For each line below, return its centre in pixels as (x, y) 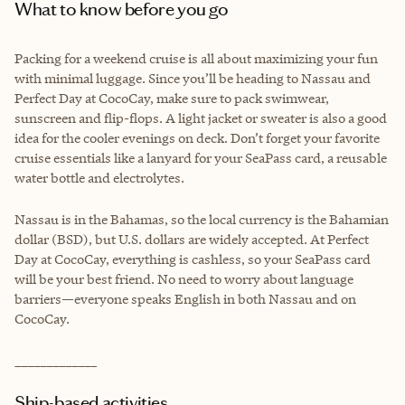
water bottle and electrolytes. (99, 177)
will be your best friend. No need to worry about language (184, 278)
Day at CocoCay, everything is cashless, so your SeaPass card (193, 259)
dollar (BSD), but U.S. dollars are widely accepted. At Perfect (192, 239)
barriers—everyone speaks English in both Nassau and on (185, 298)
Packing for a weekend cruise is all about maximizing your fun (196, 58)
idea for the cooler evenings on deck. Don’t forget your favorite (197, 137)
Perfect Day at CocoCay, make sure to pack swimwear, (172, 98)
